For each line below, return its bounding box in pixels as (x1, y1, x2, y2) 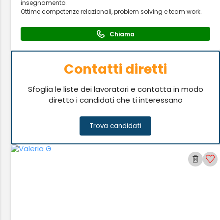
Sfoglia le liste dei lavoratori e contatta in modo (27, 84, 203, 94)
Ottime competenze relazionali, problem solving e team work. (21, 7, 202, 16)
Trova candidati (89, 121, 142, 131)
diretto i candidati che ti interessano (48, 95, 183, 105)
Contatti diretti (64, 60, 167, 78)
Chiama (109, 29, 135, 38)
